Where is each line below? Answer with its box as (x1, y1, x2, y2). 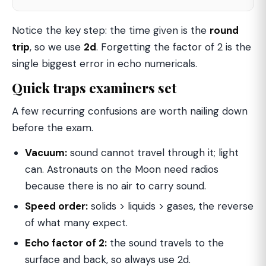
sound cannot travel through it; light (67, 146, 239, 159)
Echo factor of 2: (25, 236, 107, 249)
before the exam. (12, 121, 93, 134)
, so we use (30, 40, 84, 53)
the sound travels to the (107, 236, 224, 249)
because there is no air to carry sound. (25, 179, 206, 192)
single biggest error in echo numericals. (12, 57, 197, 70)
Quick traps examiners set (12, 79, 176, 97)
